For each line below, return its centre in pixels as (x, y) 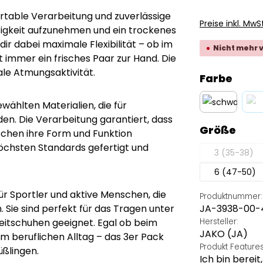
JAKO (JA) (224, 234)
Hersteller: (219, 222)
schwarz (235, 120)
